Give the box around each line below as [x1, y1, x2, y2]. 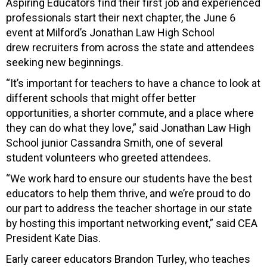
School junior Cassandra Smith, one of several [6, 136, 223, 149]
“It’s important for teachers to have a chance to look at [6, 76, 260, 89]
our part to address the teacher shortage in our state [6, 201, 252, 215]
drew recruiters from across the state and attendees [6, 41, 254, 54]
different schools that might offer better [6, 91, 196, 104]
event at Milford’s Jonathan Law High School [6, 26, 215, 39]
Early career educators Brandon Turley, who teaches [6, 252, 250, 265]
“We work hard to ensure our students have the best [6, 172, 252, 185]
